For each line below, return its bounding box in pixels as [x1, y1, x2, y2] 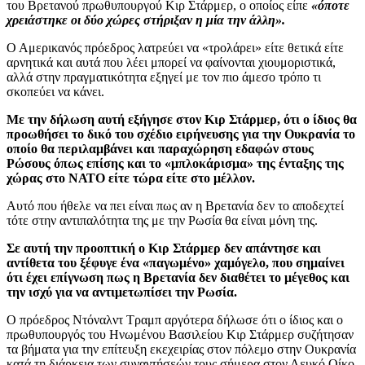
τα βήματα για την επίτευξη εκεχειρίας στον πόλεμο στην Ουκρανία [7, 341, 356, 356]
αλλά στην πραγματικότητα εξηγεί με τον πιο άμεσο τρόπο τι [7, 69, 321, 84]
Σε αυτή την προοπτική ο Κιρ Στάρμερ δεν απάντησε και [7, 240, 321, 255]
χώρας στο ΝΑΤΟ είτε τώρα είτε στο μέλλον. [7, 170, 255, 185]
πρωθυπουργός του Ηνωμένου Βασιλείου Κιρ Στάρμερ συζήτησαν [7, 327, 354, 341]
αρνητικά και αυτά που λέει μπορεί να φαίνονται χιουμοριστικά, [7, 55, 336, 69]
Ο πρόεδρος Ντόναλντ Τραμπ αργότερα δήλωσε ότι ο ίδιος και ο [7, 312, 343, 327]
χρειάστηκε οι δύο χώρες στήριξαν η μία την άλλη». [7, 12, 285, 27]
